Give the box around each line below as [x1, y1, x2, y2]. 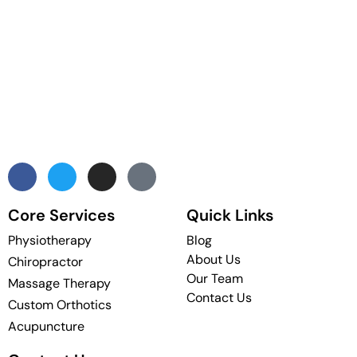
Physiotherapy [8, 232, 92, 249]
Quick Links [186, 205, 273, 226]
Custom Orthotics [8, 296, 112, 314]
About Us [186, 251, 241, 269]
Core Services [8, 205, 115, 226]
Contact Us [186, 289, 252, 307]
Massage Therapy [8, 275, 111, 292]
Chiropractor [8, 253, 83, 271]
